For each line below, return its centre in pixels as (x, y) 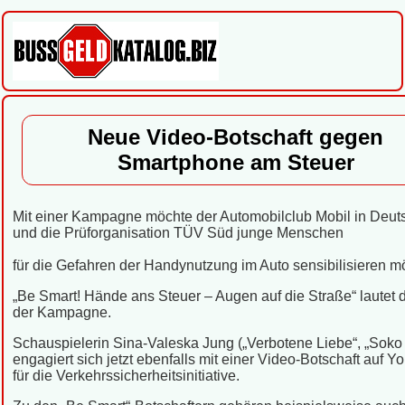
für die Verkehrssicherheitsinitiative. (126, 376)
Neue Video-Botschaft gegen (235, 137)
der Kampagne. (62, 312)
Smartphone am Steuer (235, 162)
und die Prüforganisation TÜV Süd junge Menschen (178, 233)
